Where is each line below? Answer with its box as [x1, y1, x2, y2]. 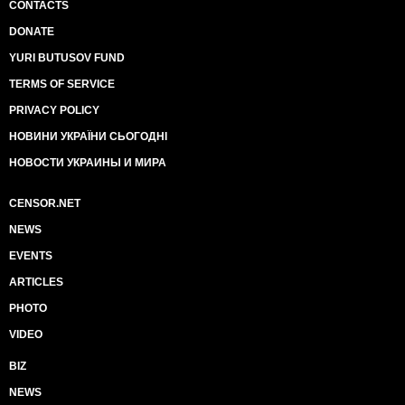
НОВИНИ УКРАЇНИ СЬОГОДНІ [9, 130, 167, 143]
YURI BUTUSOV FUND [9, 52, 125, 64]
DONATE [9, 25, 54, 38]
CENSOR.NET [9, 197, 80, 210]
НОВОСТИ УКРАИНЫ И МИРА [9, 156, 166, 169]
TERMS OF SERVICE [9, 78, 115, 90]
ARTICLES [9, 276, 63, 288]
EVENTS [9, 250, 52, 262]
